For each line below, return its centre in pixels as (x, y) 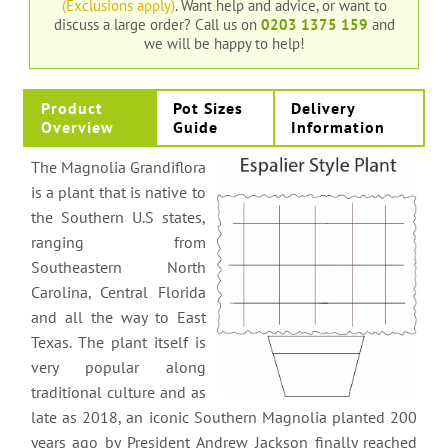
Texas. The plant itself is (118, 341)
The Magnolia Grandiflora (118, 166)
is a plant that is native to (118, 191)
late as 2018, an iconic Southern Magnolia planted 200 (224, 416)
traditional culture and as (118, 391)
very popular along (118, 366)
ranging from (118, 241)
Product (71, 107)
